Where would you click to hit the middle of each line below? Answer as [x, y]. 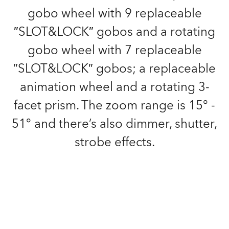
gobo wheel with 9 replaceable [114, 14]
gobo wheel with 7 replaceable [114, 50]
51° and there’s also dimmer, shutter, [114, 124]
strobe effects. [114, 142]
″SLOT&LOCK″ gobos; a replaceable [114, 69]
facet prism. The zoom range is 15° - [114, 106]
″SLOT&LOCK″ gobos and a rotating [114, 32]
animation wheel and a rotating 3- [114, 87]
